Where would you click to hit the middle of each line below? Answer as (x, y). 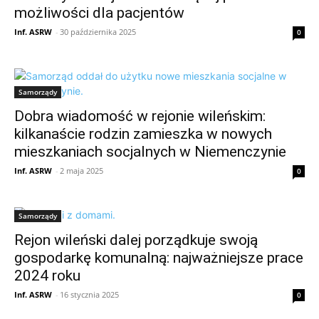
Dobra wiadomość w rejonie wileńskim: (140, 116)
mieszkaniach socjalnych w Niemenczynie (150, 152)
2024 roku (47, 276)
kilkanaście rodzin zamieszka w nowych (143, 134)
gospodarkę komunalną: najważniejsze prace (159, 258)
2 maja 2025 (82, 171)
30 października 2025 (98, 32)
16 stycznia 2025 (89, 295)
